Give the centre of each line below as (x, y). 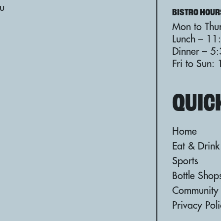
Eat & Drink (196, 146)
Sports (185, 161)
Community (195, 190)
